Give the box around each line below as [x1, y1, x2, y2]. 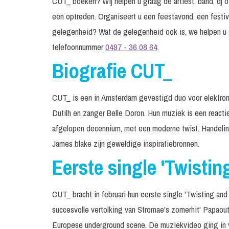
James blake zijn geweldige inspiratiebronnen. [52, 138, 199, 149]
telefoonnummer [52, 41, 105, 53]
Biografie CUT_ [52, 57, 173, 84]
